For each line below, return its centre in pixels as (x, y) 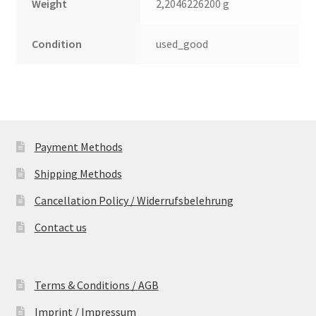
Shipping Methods (78, 174)
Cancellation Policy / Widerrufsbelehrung (134, 201)
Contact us (60, 227)
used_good (182, 43)
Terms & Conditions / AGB (96, 285)
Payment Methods (78, 147)
